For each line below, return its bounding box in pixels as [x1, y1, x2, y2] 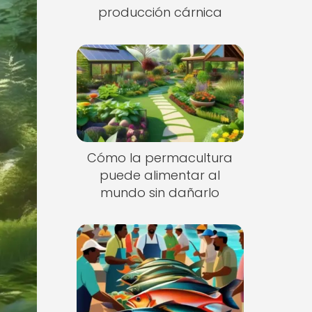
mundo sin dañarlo [100, 183, 220, 201]
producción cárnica [97, 3, 222, 21]
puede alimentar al [100, 166, 221, 184]
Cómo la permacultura [87, 148, 233, 166]
